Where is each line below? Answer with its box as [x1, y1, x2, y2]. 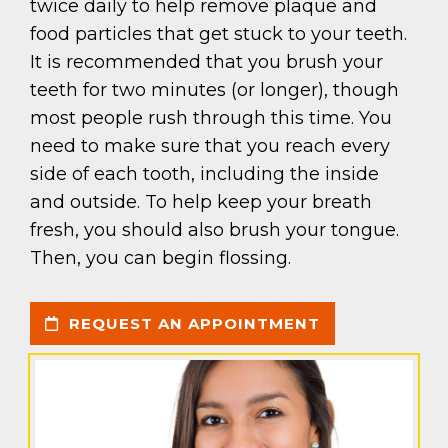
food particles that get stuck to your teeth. [30, 22, 407, 45]
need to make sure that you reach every [30, 134, 390, 157]
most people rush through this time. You [30, 106, 392, 129]
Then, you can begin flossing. [30, 246, 291, 269]
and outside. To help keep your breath [30, 190, 372, 213]
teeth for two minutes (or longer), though [30, 78, 399, 101]
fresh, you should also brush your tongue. [30, 218, 399, 241]
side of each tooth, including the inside [30, 162, 379, 185]
